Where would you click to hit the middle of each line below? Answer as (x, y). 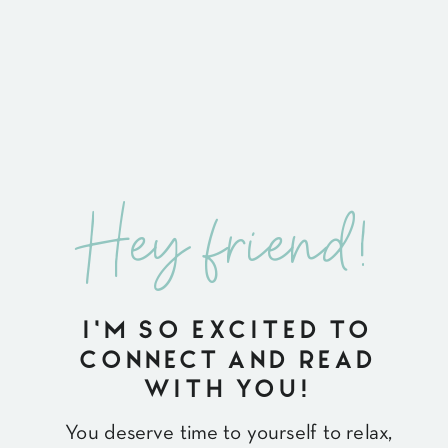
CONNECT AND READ (227, 357)
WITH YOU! (227, 386)
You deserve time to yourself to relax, (229, 433)
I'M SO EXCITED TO (227, 327)
